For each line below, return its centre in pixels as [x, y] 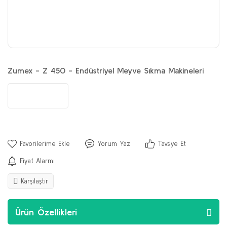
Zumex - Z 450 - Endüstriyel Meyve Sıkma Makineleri [106, 70]
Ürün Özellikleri [46, 212]
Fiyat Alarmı [37, 161]
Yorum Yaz [114, 144]
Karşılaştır [34, 181]
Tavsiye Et [172, 144]
